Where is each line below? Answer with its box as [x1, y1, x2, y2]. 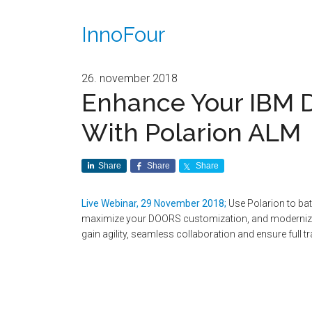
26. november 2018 [81, 72, 178, 85]
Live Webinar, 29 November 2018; [81, 198, 226, 209]
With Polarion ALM [81, 118, 301, 147]
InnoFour [81, 22, 165, 47]
